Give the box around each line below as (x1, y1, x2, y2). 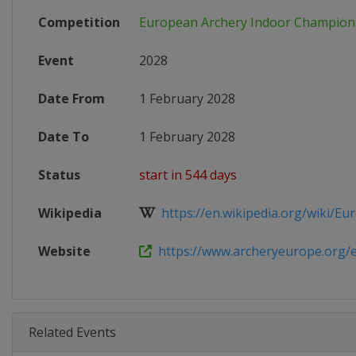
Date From (38, 90, 105, 107)
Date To (38, 128, 89, 145)
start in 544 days (139, 166, 237, 184)
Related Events (29, 323, 116, 341)
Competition (38, 14, 120, 31)
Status (38, 166, 80, 184)
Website (38, 242, 91, 260)
